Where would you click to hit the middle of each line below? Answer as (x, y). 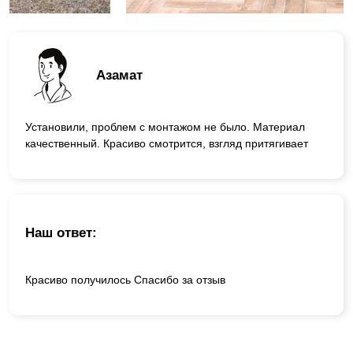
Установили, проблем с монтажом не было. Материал (165, 126)
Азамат (119, 76)
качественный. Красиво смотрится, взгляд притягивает (167, 143)
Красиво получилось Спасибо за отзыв (125, 280)
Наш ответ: (61, 233)
